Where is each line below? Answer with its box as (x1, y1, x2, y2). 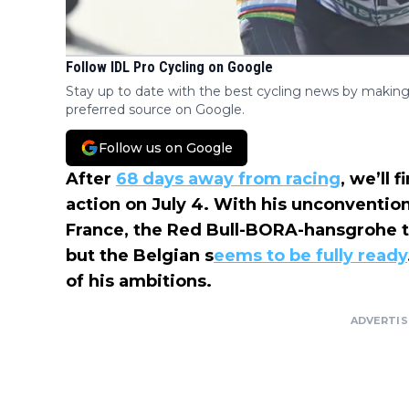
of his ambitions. (66, 271, 212, 292)
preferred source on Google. (66, 101, 245, 119)
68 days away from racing (116, 169, 341, 190)
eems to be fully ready (214, 246, 407, 267)
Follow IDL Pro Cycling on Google (66, 58, 273, 77)
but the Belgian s (66, 246, 214, 267)
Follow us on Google (99, 140, 233, 157)
